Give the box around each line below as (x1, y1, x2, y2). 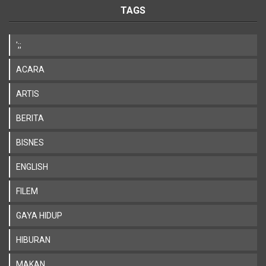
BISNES (16, 138, 44, 148)
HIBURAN (16, 235, 50, 245)
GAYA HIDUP (16, 211, 62, 221)
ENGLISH (16, 162, 48, 172)
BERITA (16, 113, 44, 123)
